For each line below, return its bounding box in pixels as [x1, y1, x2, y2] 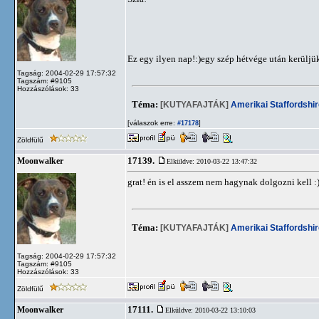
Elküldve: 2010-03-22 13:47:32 [167, 157, 257, 165]
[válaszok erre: [127, 119, 175, 127]
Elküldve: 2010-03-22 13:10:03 [165, 306, 256, 314]
